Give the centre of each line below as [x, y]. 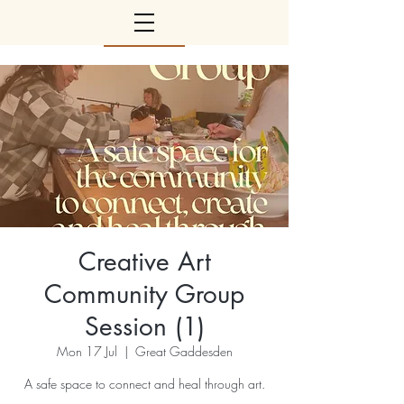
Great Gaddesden [184, 351]
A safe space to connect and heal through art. [144, 384]
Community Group [144, 294]
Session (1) [144, 326]
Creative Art [144, 262]
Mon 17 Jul [87, 351]
